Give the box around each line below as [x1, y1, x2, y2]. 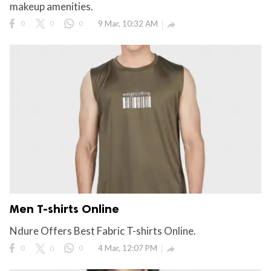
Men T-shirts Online [10, 202, 119, 217]
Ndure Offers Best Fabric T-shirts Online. [10, 224, 196, 238]
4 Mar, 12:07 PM [98, 243, 157, 253]
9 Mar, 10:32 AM [98, 18, 158, 28]
